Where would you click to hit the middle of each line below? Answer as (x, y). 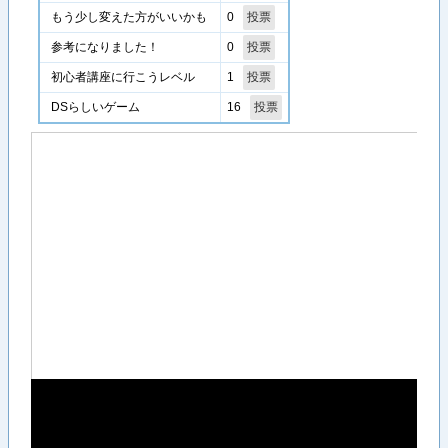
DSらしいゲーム (96, 107)
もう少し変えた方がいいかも (129, 17)
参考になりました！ (105, 47)
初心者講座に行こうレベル (123, 77)
